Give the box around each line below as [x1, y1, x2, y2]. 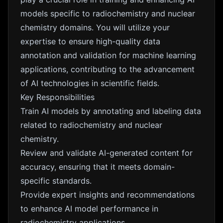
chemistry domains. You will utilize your [20, 22, 170, 32]
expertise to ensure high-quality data [20, 36, 160, 46]
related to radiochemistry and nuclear [20, 120, 162, 130]
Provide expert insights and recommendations [20, 190, 195, 200]
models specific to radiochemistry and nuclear [20, 8, 195, 18]
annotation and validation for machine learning [20, 50, 196, 60]
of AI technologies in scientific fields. [20, 78, 159, 88]
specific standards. [20, 176, 92, 186]
